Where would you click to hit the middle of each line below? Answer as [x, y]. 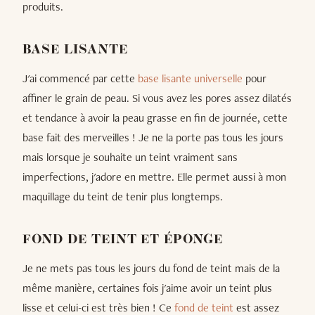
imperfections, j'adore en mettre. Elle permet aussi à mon [154, 176]
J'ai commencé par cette [80, 78]
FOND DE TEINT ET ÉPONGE [123, 240]
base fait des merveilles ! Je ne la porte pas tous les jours [153, 137]
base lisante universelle [190, 78]
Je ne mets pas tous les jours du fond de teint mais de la [151, 268]
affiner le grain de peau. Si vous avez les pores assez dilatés [157, 98]
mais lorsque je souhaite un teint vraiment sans [130, 157]
